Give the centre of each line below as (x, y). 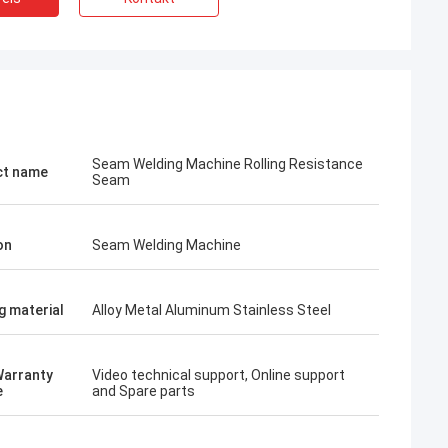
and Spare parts (143, 391)
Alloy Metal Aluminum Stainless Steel (211, 310)
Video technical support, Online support (218, 375)
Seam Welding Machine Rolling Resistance (227, 164)
